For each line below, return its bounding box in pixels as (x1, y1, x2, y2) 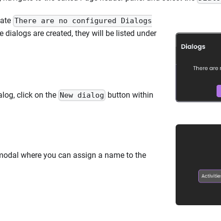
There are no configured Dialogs (14, 16, 152, 26)
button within (106, 90, 154, 100)
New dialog (60, 90, 105, 100)
